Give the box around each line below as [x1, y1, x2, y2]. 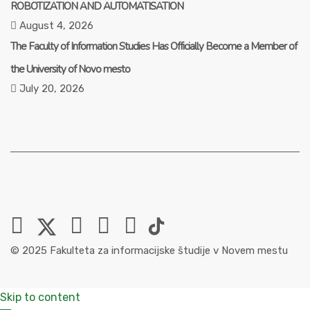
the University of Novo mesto [10, 62, 130, 77]
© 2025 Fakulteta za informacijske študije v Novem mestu [10, 244, 288, 257]
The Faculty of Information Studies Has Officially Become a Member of [10, 39, 297, 54]
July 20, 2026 [17, 82, 84, 95]
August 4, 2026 [17, 19, 93, 33]
